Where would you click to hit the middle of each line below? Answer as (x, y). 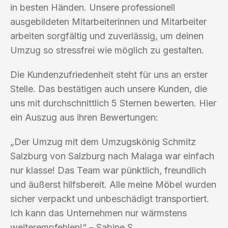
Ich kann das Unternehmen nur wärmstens (98, 213)
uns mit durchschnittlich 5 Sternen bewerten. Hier (113, 103)
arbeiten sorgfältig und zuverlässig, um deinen (107, 36)
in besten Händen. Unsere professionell (93, 7)
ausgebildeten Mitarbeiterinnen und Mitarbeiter (108, 21)
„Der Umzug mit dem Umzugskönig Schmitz (103, 141)
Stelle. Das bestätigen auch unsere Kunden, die (109, 89)
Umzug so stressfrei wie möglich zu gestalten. (107, 50)
